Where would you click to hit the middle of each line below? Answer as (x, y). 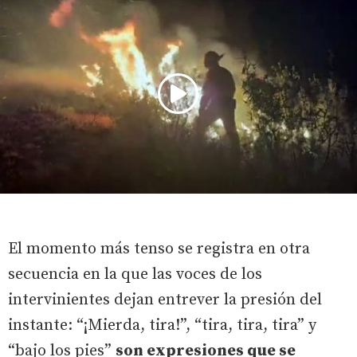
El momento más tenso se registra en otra (159, 249)
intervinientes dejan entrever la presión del (165, 300)
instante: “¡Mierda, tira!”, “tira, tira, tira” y (162, 326)
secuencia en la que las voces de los (135, 275)
